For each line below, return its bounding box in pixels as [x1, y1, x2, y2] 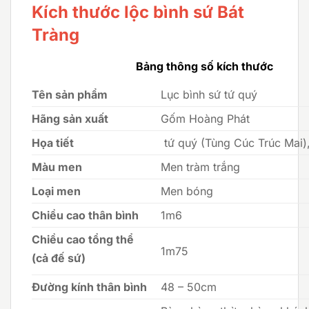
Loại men [32, 183, 81, 198]
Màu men [32, 159, 82, 174]
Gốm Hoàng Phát [161, 111, 250, 126]
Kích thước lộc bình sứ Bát [32, 1, 244, 22]
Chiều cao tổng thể [32, 232, 134, 246]
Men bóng [161, 183, 214, 198]
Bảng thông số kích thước [135, 59, 273, 73]
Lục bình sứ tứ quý [161, 87, 258, 101]
